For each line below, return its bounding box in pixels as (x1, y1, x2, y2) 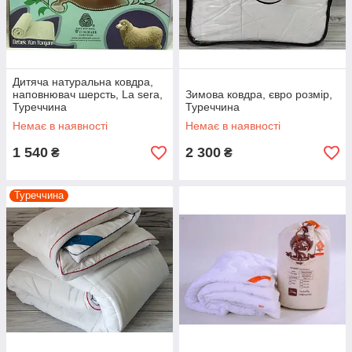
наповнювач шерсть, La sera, (13, 88, 163, 101)
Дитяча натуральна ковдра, (13, 75, 153, 88)
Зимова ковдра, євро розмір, (185, 88, 332, 101)
